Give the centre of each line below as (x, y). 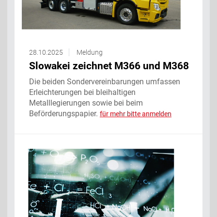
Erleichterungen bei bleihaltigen (82, 93)
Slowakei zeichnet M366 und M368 (109, 66)
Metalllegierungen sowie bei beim (86, 103)
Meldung (90, 53)
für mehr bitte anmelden (136, 114)
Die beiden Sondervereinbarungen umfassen (105, 82)
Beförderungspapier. (64, 114)
